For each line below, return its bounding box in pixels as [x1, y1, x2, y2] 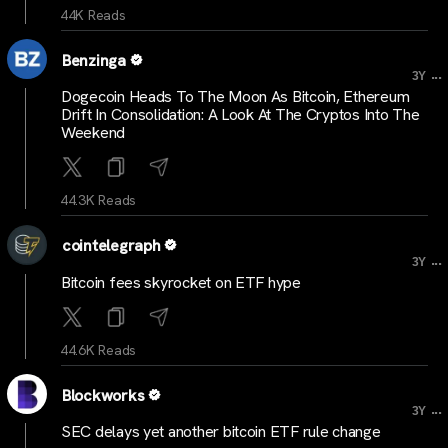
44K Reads [60, 5, 126, 24]
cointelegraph [62, 235, 161, 256]
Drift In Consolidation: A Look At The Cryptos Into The [61, 104, 420, 125]
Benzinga [62, 49, 126, 71]
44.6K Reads [60, 340, 137, 359]
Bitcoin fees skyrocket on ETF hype [61, 271, 301, 293]
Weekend [61, 122, 126, 143]
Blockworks [62, 384, 145, 406]
